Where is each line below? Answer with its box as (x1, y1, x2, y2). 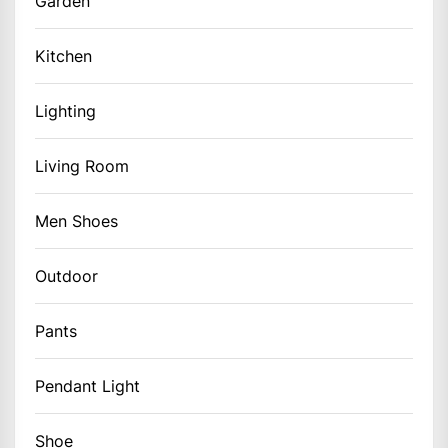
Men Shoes (35, 210, 118, 231)
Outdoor (35, 265, 98, 286)
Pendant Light (35, 375, 140, 396)
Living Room (35, 155, 129, 176)
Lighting (35, 100, 96, 121)
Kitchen (35, 45, 92, 66)
